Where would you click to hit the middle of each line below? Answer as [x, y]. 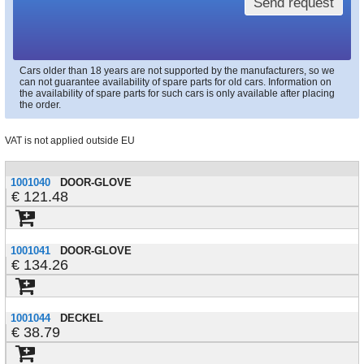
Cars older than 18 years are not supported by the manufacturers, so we [178, 71]
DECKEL [82, 318]
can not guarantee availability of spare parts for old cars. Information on [176, 82]
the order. [41, 105]
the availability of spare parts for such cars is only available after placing [178, 94]
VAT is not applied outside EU [70, 141]
